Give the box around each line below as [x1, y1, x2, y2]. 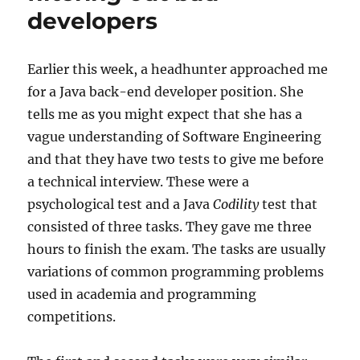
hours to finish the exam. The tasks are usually [27, 241, 326, 257]
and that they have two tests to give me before [27, 151, 325, 167]
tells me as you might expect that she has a [27, 106, 303, 122]
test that [259, 196, 318, 212]
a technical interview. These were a [27, 174, 250, 190]
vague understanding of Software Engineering [27, 129, 322, 145]
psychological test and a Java [27, 196, 214, 212]
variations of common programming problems [27, 264, 325, 280]
